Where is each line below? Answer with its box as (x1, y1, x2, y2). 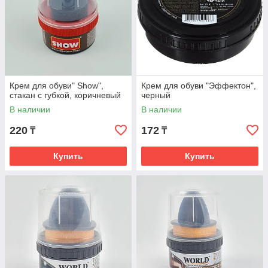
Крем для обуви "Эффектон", (141, 81, 256, 90)
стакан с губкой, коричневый (10, 90, 121, 100)
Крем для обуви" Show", (10, 81, 103, 90)
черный (141, 90, 170, 100)
